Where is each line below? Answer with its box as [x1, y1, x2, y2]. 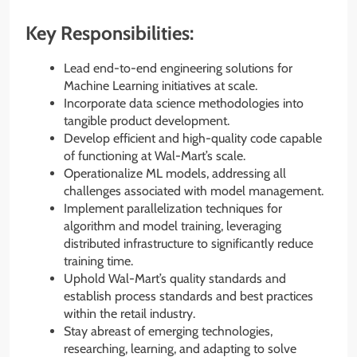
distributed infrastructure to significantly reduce [64, 236, 313, 252]
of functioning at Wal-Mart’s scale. [64, 148, 245, 164]
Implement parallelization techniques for [64, 201, 282, 217]
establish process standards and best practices [64, 288, 313, 304]
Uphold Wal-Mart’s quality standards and [64, 271, 286, 287]
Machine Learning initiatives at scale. [64, 78, 257, 94]
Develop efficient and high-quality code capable [64, 131, 322, 147]
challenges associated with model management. [64, 183, 324, 199]
